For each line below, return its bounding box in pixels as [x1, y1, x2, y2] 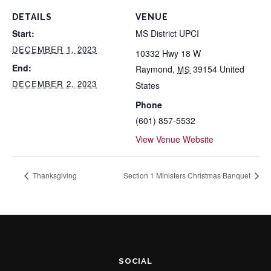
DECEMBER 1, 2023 [12, 44, 97, 55]
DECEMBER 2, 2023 [12, 78, 97, 90]
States [135, 79, 160, 91]
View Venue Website [135, 133, 214, 145]
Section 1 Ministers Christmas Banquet [123, 169, 252, 180]
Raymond [135, 63, 172, 75]
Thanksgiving [31, 169, 77, 180]
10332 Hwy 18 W [135, 47, 201, 59]
